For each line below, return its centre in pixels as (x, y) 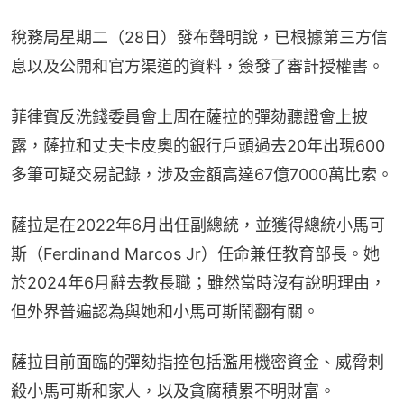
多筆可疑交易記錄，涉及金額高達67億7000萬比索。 (202, 175)
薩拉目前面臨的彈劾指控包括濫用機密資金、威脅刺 (197, 363)
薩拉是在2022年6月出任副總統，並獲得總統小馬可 (198, 225)
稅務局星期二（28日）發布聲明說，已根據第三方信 (199, 38)
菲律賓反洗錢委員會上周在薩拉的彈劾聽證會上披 (189, 117)
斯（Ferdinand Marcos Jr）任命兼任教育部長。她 (195, 254)
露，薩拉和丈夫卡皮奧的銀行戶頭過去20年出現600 (198, 146)
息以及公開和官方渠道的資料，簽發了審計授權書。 (197, 67)
